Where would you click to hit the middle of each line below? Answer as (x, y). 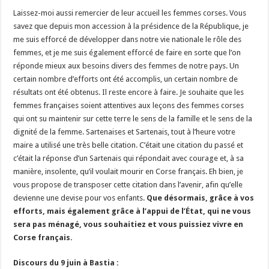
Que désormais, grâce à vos (200, 198)
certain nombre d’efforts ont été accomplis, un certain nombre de (126, 79)
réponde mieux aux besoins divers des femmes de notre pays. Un (126, 65)
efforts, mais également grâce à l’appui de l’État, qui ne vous (132, 211)
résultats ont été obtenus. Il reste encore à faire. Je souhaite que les (129, 92)
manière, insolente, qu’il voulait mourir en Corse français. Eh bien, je (128, 171)
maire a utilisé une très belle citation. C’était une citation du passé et (128, 145)
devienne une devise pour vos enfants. (79, 198)
